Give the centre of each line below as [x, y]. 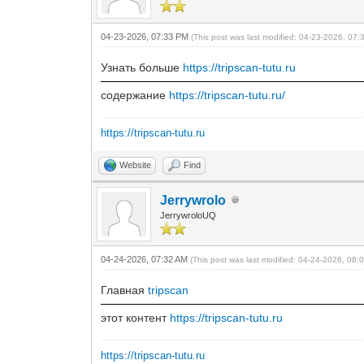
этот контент [136, 317]
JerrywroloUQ [188, 215]
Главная [125, 290]
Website [136, 165]
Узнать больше [142, 67]
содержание [135, 95]
